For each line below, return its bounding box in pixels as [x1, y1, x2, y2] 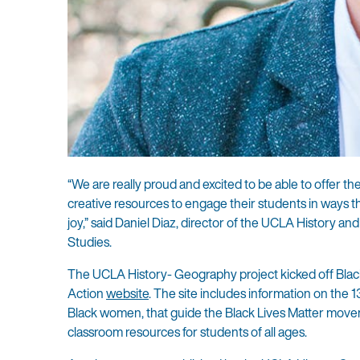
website [106, 284, 149, 304]
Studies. [67, 232, 119, 252]
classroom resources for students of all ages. [67, 322, 309, 342]
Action [67, 284, 106, 304]
